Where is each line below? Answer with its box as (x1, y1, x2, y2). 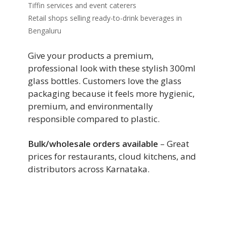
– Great (158, 138, 189, 149)
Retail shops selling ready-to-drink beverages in (28, 13, 182, 23)
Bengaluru (28, 26, 61, 35)
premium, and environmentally (28, 100, 153, 112)
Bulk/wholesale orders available (28, 138, 158, 149)
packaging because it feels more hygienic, (28, 88, 195, 99)
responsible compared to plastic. (28, 113, 160, 125)
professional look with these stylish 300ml (28, 62, 196, 74)
